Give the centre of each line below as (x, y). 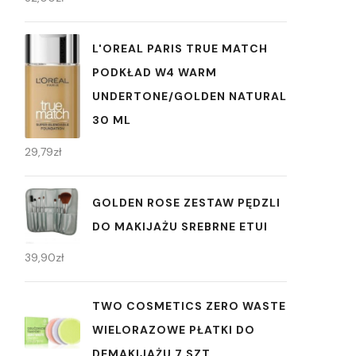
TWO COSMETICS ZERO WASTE (189, 306)
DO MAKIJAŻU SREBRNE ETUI (180, 226)
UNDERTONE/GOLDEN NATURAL (190, 97)
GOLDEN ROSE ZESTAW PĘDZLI (186, 202)
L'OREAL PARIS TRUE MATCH (180, 49)
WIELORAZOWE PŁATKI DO (174, 330)
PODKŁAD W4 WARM (155, 73)
